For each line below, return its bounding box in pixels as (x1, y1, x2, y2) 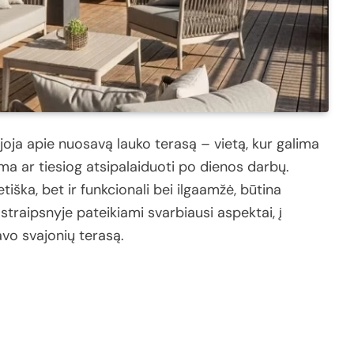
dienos (200, 157, 247, 177)
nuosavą (58, 134, 117, 154)
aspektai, (217, 203, 279, 223)
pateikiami (77, 203, 148, 223)
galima (277, 134, 319, 154)
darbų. (247, 157, 289, 177)
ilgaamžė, (177, 180, 240, 200)
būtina (240, 180, 281, 200)
